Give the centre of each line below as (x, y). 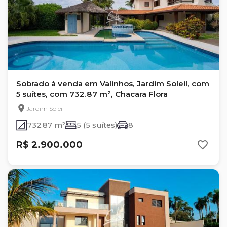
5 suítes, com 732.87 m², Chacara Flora (92, 94)
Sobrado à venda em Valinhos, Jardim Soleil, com (113, 83)
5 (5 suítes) (97, 125)
